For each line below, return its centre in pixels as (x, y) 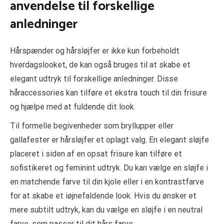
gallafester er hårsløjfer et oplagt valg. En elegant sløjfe (109, 140)
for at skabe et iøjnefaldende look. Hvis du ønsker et (103, 196)
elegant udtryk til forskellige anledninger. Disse (94, 79)
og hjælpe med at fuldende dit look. (73, 107)
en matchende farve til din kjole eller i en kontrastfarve (107, 182)
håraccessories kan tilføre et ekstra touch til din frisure (108, 93)
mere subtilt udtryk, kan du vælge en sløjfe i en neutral (106, 210)
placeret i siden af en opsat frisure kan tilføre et (96, 154)
